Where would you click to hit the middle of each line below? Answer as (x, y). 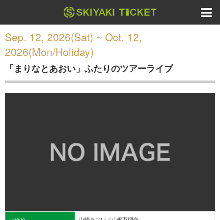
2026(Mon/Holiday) (49, 52)
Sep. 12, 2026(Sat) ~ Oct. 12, (73, 37)
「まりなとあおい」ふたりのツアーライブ (89, 68)
